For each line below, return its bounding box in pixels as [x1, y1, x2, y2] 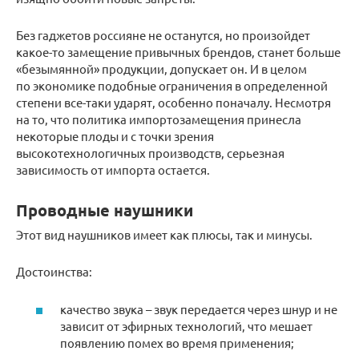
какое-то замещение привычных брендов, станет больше [16, 44, 341, 60]
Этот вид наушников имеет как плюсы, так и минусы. [16, 227, 313, 243]
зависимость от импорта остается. [16, 162, 210, 178]
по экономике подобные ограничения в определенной [16, 78, 328, 94]
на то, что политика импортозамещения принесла [16, 111, 301, 127]
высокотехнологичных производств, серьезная [16, 145, 284, 161]
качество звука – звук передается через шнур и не [60, 301, 337, 317]
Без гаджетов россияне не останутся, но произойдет [16, 27, 310, 43]
